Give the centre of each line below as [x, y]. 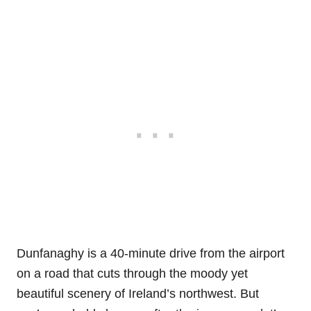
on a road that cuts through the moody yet [132, 273]
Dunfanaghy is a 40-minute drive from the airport [151, 253]
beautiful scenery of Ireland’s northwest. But [138, 293]
